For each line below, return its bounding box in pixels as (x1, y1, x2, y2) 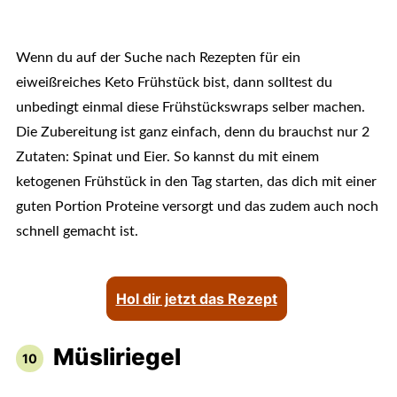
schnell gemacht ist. (15, 224, 138, 239)
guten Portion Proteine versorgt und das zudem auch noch (15, 199, 378, 214)
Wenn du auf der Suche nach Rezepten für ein (15, 51, 300, 66)
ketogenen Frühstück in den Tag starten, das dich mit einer (15, 175, 377, 190)
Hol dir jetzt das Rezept (115, 290, 277, 308)
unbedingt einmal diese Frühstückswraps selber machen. (15, 100, 365, 115)
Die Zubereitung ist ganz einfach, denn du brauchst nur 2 (15, 125, 370, 140)
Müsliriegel (52, 343, 181, 371)
